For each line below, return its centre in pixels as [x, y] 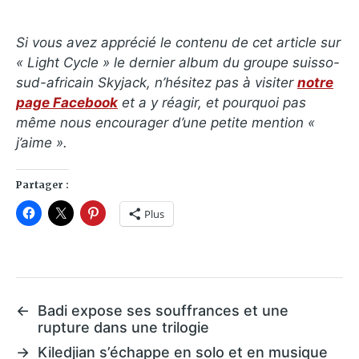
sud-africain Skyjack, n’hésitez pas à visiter [157, 82]
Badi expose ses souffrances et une [163, 310]
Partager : [42, 184]
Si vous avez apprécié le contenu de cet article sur [178, 42]
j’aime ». [42, 142]
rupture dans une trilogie [123, 327]
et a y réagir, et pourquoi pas [212, 102]
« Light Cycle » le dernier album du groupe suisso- [178, 62]
